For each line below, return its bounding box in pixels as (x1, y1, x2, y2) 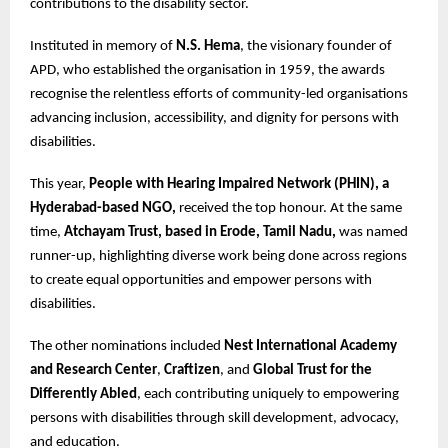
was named (336, 225, 408, 241)
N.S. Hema (176, 39, 240, 55)
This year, (30, 177, 89, 193)
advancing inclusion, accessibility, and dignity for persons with (30, 111, 399, 127)
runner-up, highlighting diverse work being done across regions (30, 249, 407, 265)
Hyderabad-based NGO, (30, 201, 179, 217)
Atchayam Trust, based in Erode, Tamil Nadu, (64, 225, 336, 241)
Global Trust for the (253, 363, 372, 379)
